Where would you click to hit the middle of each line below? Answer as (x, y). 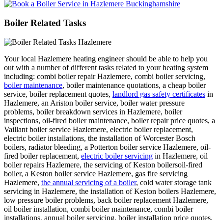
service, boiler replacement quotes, (58, 94)
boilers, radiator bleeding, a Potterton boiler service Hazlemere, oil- (107, 147)
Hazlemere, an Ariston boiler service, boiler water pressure (94, 103)
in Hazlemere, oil (180, 156)
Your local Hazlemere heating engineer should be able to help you (106, 58)
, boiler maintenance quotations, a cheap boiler (134, 85)
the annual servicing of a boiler (89, 182)
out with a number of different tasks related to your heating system (106, 67)
